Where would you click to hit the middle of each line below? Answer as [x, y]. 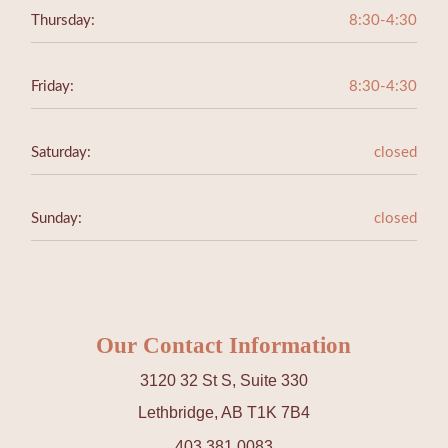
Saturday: [61, 153]
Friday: [53, 87]
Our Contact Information [224, 346]
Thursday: [63, 21]
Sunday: [57, 219]
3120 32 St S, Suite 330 [223, 381]
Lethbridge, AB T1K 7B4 [223, 413]
